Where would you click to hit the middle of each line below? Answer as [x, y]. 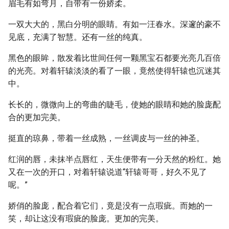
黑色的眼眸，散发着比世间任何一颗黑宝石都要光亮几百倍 [114, 58]
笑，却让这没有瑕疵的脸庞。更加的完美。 [86, 219]
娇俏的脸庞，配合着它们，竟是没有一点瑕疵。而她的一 [110, 206]
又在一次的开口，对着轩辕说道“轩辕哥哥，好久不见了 [108, 172]
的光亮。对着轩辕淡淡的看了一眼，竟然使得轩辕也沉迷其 [114, 71]
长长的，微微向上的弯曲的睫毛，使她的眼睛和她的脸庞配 [114, 105]
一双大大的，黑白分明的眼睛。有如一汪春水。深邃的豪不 [114, 24]
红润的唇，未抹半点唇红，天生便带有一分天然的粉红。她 [114, 159]
